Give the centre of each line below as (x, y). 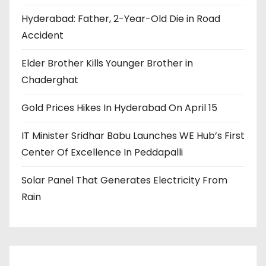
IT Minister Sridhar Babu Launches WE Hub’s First (133, 136)
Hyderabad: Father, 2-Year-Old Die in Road (121, 19)
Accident (42, 35)
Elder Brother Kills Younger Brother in (107, 63)
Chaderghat (50, 80)
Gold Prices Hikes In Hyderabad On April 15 (119, 108)
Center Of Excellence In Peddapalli (103, 152)
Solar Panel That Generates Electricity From (124, 180)
